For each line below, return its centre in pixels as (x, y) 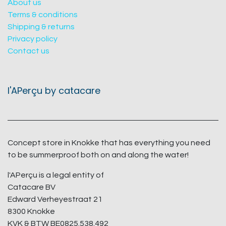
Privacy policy (33, 39)
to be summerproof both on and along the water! (98, 155)
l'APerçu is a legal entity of (56, 175)
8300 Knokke (31, 211)
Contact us (29, 51)
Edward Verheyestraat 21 (55, 199)
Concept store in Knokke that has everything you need (109, 143)
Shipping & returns (41, 27)
